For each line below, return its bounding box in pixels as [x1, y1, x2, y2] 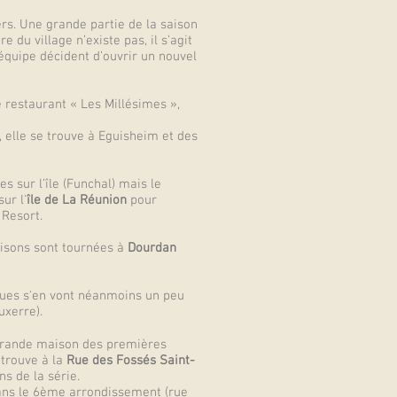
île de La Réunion [27, 192, 127, 208]
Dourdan [128, 240, 176, 256]
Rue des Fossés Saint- [66, 353, 195, 369]
